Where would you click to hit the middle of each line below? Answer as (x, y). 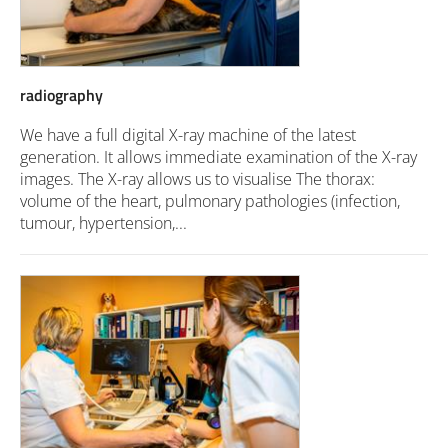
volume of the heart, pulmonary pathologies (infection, (210, 201)
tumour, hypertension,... (103, 223)
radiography (61, 95)
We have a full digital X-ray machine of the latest (188, 135)
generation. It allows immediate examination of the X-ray (218, 157)
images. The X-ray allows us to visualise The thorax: (197, 179)
